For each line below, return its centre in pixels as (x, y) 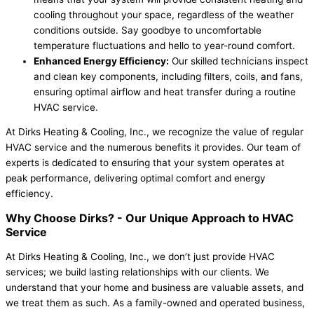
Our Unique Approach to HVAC (210, 218)
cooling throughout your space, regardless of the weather (164, 14)
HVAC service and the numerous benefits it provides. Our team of (153, 148)
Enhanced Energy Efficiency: (101, 61)
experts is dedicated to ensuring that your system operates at (145, 163)
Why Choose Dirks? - (66, 218)
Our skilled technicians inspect (239, 61)
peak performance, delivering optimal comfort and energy (136, 178)
